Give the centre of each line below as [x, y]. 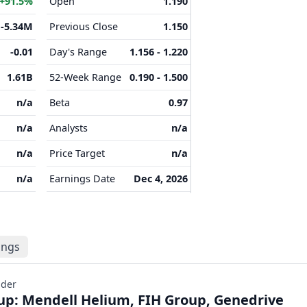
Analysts [69, 128]
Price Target [77, 153]
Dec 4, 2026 [161, 179]
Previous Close [84, 26]
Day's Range [78, 52]
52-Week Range [85, 77]
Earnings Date [82, 179]
